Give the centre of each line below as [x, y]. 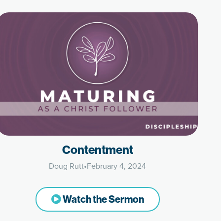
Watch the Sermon [102, 199]
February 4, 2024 [117, 166]
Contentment [97, 149]
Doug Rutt [67, 166]
